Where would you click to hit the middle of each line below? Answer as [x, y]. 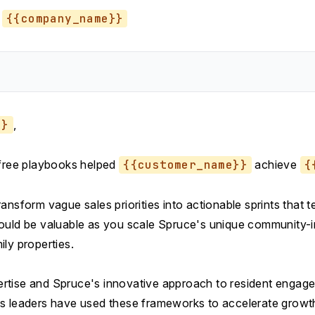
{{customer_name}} [186, 165]
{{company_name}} [65, 19]
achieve [276, 165]
